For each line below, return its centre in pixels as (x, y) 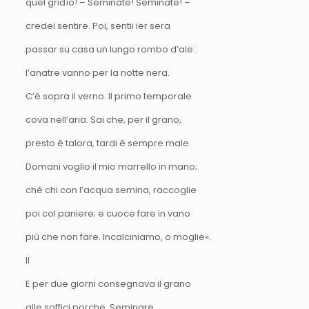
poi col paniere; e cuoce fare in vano (108, 213)
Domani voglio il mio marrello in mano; (111, 166)
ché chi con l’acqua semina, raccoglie (111, 190)
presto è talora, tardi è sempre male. (108, 143)
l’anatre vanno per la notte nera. (97, 72)
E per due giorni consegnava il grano (108, 283)
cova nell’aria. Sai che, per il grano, (103, 119)
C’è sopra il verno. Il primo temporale (108, 96)
